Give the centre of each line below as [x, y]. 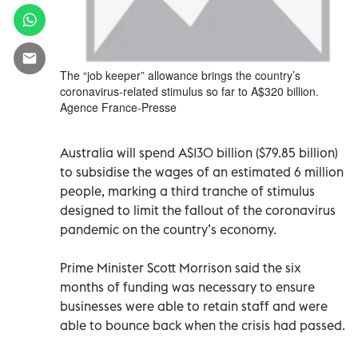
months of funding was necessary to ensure [187, 286]
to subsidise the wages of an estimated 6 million [202, 171]
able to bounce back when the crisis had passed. [203, 325]
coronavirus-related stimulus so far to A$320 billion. [189, 91]
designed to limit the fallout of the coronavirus [198, 210]
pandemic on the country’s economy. [168, 229]
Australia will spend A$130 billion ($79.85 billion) [199, 152]
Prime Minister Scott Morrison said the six [181, 267]
